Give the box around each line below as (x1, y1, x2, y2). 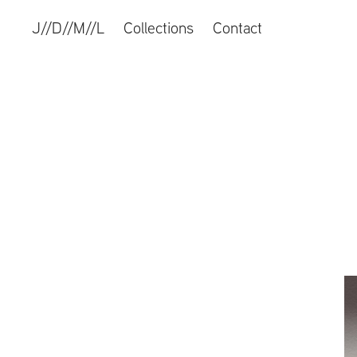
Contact (213, 18, 263, 37)
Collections (124, 18, 194, 37)
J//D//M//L (32, 18, 105, 37)
